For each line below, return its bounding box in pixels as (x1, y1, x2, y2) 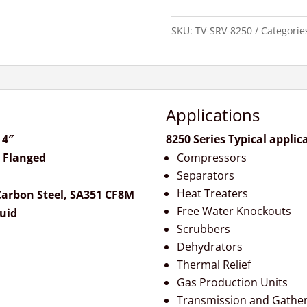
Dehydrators (176, 239, 243, 255)
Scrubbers (176, 221, 230, 237)
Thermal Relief (176, 257, 251, 273)
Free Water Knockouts (176, 204, 291, 219)
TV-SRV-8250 (195, 23, 252, 37)
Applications (165, 103, 260, 127)
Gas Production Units (176, 275, 288, 291)
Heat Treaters (176, 186, 248, 201)
